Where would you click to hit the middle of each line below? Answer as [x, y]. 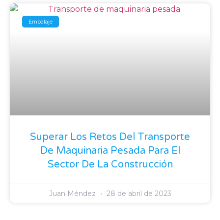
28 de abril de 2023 [138, 194]
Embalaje [41, 21]
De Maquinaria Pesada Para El [110, 151]
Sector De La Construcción [110, 165]
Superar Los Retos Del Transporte [110, 137]
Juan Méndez [73, 194]
